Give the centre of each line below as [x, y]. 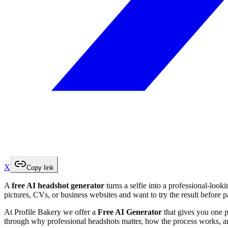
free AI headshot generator [58, 185]
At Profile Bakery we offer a [51, 212]
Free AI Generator [130, 212]
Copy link [40, 167]
